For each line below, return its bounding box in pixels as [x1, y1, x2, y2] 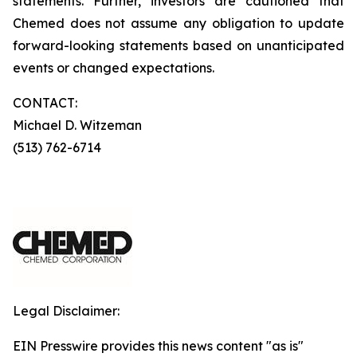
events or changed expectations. [13, 60, 214, 76]
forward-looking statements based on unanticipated [13, 37, 344, 53]
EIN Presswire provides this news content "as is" [13, 338, 304, 354]
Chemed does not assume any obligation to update [13, 15, 344, 31]
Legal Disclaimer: [13, 303, 120, 319]
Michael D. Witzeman [13, 117, 237, 133]
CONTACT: [13, 95, 77, 111]
